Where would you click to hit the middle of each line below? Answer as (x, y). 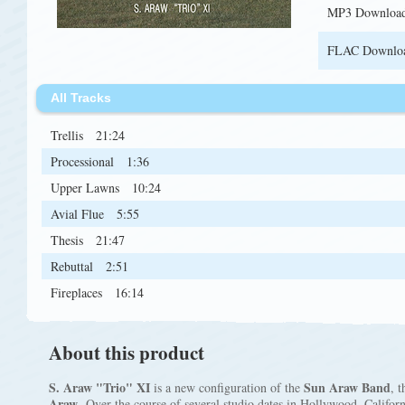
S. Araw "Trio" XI (99, 387)
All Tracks (81, 98)
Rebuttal (74, 266)
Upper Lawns (87, 188)
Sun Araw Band (347, 387)
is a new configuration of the (227, 387)
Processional (84, 161)
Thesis (69, 240)
